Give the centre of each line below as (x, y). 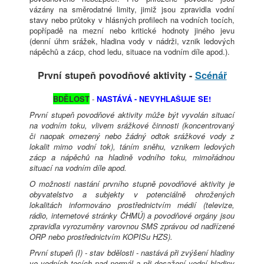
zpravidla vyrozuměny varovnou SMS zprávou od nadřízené (132, 226)
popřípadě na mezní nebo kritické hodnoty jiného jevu (132, 31)
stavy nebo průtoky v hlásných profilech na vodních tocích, (132, 20)
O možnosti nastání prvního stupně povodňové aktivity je (132, 184)
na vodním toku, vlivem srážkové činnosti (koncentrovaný (132, 126)
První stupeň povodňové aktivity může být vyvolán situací (132, 115)
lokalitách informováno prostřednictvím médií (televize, (132, 205)
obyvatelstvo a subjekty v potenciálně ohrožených (132, 194)
